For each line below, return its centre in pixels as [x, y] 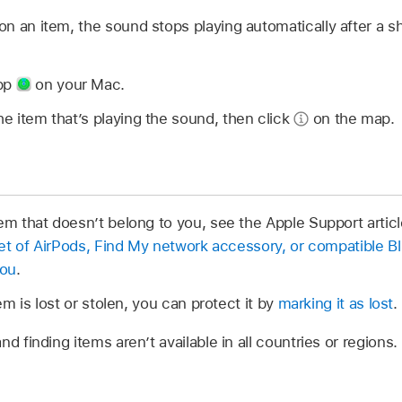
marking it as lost [336, 303]
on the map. [352, 119]
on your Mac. [78, 84]
